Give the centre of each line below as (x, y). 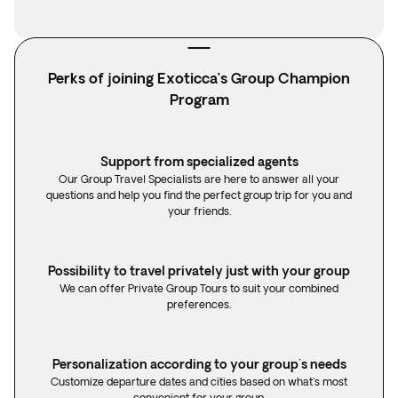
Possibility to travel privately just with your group (199, 271)
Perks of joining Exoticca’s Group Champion (199, 78)
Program (199, 99)
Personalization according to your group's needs (199, 364)
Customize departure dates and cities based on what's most (199, 382)
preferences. (199, 304)
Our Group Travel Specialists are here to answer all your (199, 179)
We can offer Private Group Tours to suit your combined (199, 288)
